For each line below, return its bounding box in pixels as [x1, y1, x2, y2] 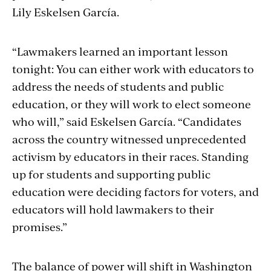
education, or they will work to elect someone [12, 96, 251, 112]
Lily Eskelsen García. [12, 4, 119, 20]
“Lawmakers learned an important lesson [12, 44, 228, 59]
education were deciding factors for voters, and [12, 184, 259, 200]
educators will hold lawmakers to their [12, 201, 214, 217]
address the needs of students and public [12, 79, 224, 94]
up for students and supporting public [12, 166, 211, 182]
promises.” [12, 219, 67, 235]
